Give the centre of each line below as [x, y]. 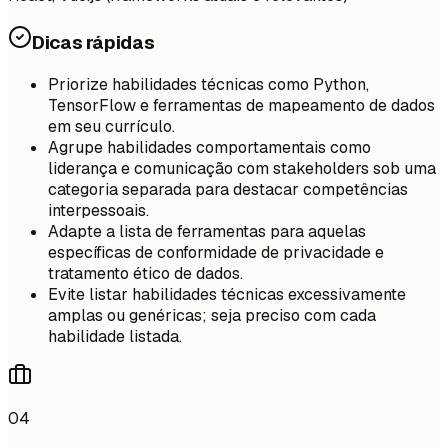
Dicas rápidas [93, 43]
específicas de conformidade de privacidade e [216, 252]
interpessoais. [98, 210]
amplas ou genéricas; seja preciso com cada [212, 315]
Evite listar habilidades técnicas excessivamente [227, 294]
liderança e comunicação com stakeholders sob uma [242, 168]
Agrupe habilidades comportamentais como [209, 147]
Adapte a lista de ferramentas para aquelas [207, 231]
